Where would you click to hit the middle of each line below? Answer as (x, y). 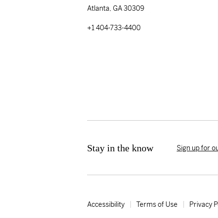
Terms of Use (157, 205)
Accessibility (106, 205)
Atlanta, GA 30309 (116, 9)
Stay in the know (120, 148)
